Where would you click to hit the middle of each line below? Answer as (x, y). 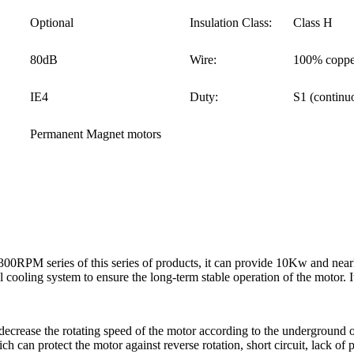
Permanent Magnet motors (96, 134)
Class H (313, 22)
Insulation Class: (231, 22)
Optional (52, 22)
